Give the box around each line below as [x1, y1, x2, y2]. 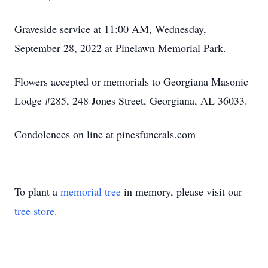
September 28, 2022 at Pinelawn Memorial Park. [14, 41, 226, 55]
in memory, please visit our [121, 184, 242, 199]
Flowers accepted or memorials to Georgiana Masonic [14, 74, 248, 89]
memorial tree [60, 184, 121, 199]
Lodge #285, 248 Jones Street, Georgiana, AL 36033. [14, 93, 248, 108]
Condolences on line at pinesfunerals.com [14, 127, 196, 141]
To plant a [14, 184, 60, 199]
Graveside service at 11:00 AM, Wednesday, [14, 22, 206, 36]
